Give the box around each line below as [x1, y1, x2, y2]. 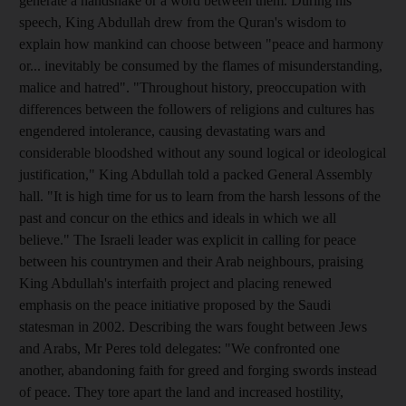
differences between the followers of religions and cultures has [19, 101, 374, 117]
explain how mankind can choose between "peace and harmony [19, 35, 383, 52]
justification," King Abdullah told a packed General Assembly [19, 166, 372, 182]
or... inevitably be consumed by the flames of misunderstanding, [19, 57, 382, 73]
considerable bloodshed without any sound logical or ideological [19, 144, 386, 160]
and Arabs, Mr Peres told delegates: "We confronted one [19, 340, 340, 356]
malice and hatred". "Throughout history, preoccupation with [19, 79, 366, 95]
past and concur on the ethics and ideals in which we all [19, 209, 336, 226]
